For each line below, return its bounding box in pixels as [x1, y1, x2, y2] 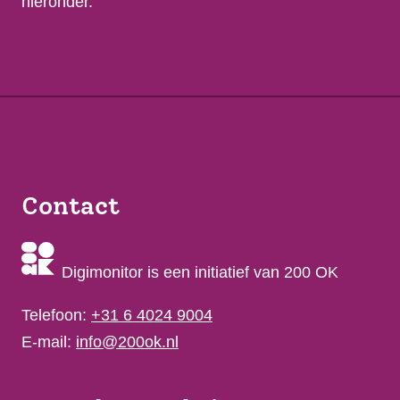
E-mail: [21, 333, 76, 352]
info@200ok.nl [76, 333, 179, 352]
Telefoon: [21, 306, 91, 325]
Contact [21, 190, 120, 221]
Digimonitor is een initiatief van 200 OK [57, 263, 338, 282]
